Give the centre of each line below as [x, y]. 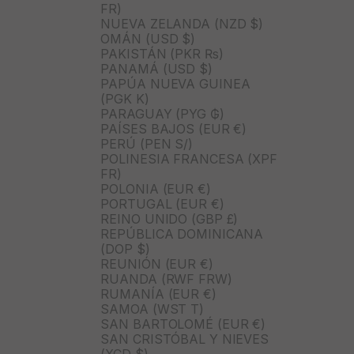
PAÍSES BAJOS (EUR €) [174, 129]
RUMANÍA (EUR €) [158, 294]
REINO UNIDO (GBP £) [169, 219]
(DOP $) [125, 249]
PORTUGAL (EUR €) [162, 204]
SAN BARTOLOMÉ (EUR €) [183, 324]
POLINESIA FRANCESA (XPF [189, 159]
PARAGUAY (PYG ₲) [162, 114]
